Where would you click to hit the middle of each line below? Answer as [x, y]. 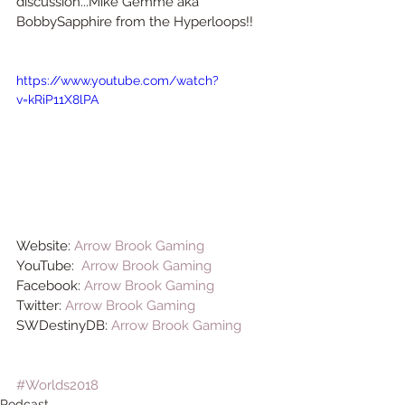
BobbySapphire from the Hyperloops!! [135, 22]
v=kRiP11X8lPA [57, 99]
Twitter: [41, 305]
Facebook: [50, 285]
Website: [45, 245]
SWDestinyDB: [64, 325]
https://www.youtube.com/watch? [118, 80]
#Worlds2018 [57, 385]
